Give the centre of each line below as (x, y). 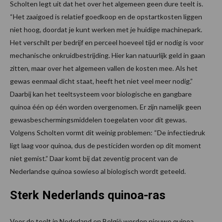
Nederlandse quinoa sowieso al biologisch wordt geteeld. (98, 171)
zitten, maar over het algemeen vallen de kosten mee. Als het (104, 68)
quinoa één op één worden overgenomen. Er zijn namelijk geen (106, 107)
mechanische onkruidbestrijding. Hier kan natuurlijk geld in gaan (108, 55)
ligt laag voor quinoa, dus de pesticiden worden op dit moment (106, 145)
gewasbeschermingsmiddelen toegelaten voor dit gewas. (98, 119)
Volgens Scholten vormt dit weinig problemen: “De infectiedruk (108, 132)
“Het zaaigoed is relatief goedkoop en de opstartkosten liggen (106, 16)
